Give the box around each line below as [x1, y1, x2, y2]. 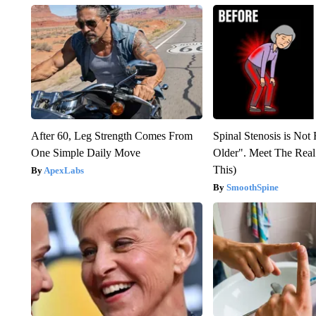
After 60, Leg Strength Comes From [30, 129, 193, 142]
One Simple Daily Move [30, 146, 140, 159]
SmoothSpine [226, 181, 279, 193]
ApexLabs [43, 164, 84, 176]
